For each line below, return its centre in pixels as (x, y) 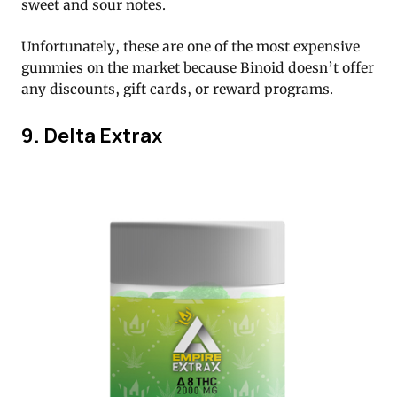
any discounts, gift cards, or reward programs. (177, 90)
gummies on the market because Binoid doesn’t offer (198, 68)
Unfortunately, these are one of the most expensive (191, 47)
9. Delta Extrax (92, 135)
